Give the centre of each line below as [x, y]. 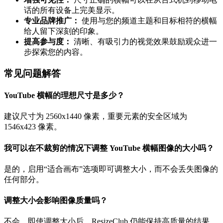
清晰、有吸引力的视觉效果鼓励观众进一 [145, 42]
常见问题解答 [32, 73]
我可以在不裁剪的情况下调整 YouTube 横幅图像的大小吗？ [109, 148]
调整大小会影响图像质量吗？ [56, 201]
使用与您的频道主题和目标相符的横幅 [149, 21]
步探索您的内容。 [56, 52]
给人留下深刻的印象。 [64, 31]
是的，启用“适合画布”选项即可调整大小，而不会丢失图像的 [111, 169]
